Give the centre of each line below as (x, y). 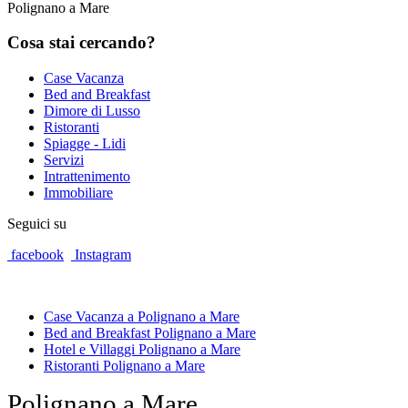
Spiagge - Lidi (85, 144)
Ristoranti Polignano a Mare (124, 366)
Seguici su (37, 224)
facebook (37, 255)
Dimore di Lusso (92, 111)
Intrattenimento (87, 177)
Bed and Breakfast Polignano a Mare (150, 333)
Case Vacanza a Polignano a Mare (142, 317)
